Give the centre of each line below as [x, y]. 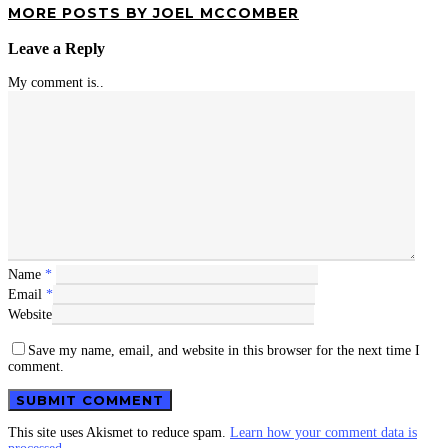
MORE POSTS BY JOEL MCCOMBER [153, 13]
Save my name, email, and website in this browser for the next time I [224, 351]
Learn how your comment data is [323, 433]
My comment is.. [56, 83]
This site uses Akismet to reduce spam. [119, 433]
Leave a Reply [56, 48]
